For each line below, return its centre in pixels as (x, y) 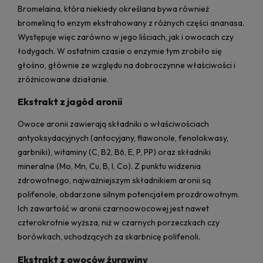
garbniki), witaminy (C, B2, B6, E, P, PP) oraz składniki (114, 152)
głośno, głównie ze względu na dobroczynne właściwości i (127, 65)
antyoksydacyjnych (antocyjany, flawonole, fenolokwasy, (123, 138)
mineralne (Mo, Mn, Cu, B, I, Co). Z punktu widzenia (109, 166)
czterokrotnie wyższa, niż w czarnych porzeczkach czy (119, 223)
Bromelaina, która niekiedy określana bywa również (113, 9)
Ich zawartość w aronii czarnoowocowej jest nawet (113, 209)
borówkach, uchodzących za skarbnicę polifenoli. (109, 237)
